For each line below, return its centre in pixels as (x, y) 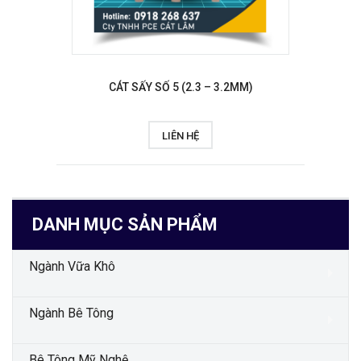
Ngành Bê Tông (71, 313)
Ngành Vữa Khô (72, 266)
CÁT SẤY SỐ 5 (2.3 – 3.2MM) (180, 87)
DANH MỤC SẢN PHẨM (125, 224)
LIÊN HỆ (180, 136)
